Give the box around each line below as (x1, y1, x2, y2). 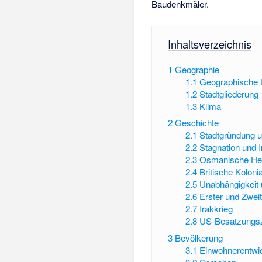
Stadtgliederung (199, 87, 259, 100)
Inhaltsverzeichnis (167, 36, 251, 52)
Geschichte (174, 116, 219, 129)
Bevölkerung (174, 231, 223, 244)
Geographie (174, 63, 219, 75)
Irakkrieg (199, 202, 233, 215)
